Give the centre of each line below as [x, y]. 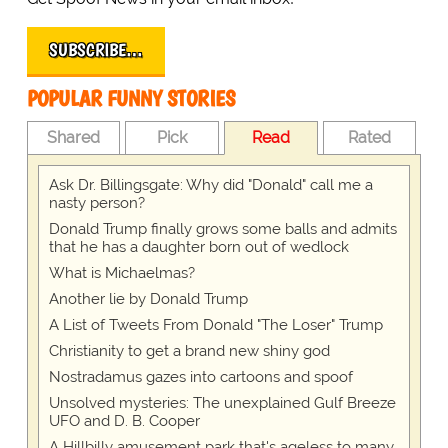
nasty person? [96, 203]
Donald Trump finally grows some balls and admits [222, 229]
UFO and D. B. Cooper [124, 421]
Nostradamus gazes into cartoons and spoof [200, 377]
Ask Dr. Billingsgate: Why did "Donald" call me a [210, 185]
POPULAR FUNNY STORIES [130, 99]
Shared [74, 138]
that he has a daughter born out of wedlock [198, 247]
